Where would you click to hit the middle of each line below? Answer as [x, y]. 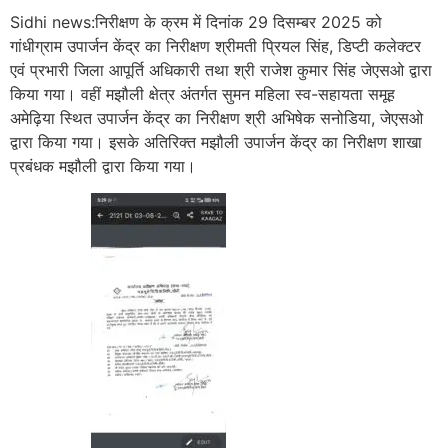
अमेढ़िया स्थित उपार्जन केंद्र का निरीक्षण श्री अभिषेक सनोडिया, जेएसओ [216, 118]
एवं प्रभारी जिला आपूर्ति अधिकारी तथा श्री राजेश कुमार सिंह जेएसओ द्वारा [221, 70]
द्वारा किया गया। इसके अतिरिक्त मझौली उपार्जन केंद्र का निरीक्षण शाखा [216, 142]
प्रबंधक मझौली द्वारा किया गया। [103, 166]
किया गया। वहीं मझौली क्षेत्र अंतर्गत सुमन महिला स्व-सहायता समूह [202, 94]
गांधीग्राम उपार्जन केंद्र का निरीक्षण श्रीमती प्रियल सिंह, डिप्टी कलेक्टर [215, 46]
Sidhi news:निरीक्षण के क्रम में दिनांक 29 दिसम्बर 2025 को [196, 22]
